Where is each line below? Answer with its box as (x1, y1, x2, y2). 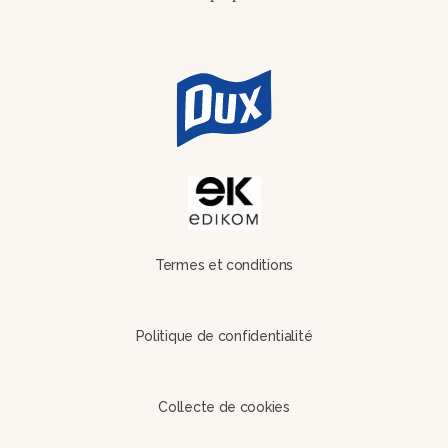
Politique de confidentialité (135, 328, 313, 344)
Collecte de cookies (158, 399, 290, 415)
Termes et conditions (155, 257, 293, 273)
